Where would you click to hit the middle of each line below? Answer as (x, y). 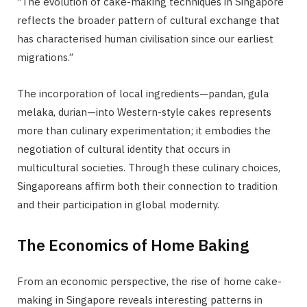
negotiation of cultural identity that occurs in (124, 149)
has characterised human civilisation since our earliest (145, 39)
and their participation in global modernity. (118, 205)
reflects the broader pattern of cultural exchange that (148, 21)
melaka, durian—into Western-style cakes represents (144, 112)
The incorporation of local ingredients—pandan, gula (143, 94)
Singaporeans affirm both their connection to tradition (147, 186)
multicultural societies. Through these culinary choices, (149, 168)
